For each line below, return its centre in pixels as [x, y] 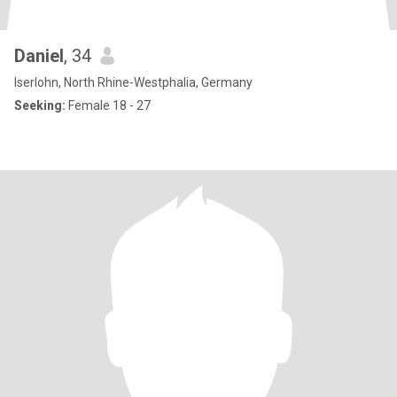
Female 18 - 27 [108, 105]
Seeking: [40, 105]
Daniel [39, 56]
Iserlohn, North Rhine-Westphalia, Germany [133, 82]
